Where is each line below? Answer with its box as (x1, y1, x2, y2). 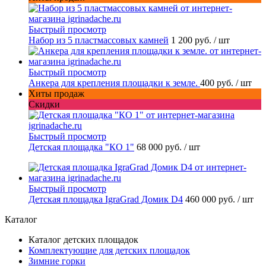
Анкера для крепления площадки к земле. (28, 77, 200, 88)
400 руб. (200, 77, 236, 88)
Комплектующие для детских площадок (28, 245, 190, 255)
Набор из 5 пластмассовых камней (28, 34, 169, 45)
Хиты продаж (28, 88, 84, 99)
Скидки (28, 99, 60, 109)
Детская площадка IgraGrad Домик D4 (28, 194, 183, 204)
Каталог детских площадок (28, 234, 138, 245)
